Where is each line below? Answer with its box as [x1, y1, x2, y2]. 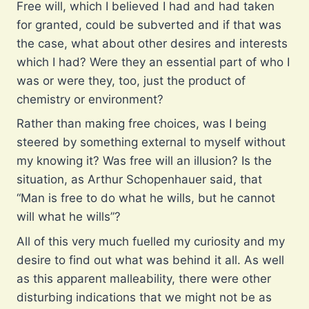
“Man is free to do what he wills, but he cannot [17, 191, 275, 206]
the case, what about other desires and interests [17, 36, 288, 50]
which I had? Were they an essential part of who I [17, 54, 290, 69]
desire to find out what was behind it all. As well [17, 252, 284, 267]
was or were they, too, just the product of [17, 73, 246, 88]
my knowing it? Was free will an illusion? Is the [17, 154, 272, 168]
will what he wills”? [17, 210, 121, 224]
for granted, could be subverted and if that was [17, 17, 281, 32]
